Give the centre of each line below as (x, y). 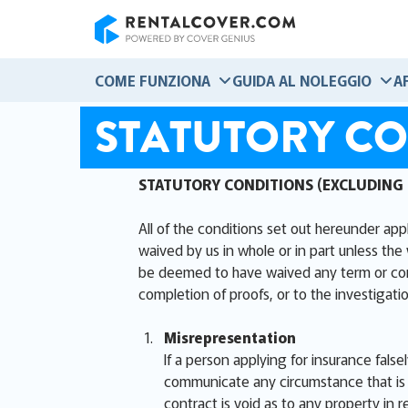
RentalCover (133, 54)
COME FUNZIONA (153, 80)
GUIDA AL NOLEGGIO (302, 80)
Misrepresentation (230, 337)
